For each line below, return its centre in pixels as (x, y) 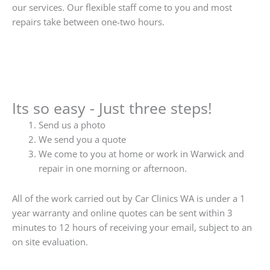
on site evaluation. (50, 241)
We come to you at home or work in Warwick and (141, 154)
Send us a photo (72, 125)
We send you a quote (82, 140)
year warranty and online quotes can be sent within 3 (122, 212)
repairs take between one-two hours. (88, 21)
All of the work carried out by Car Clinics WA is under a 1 (129, 198)
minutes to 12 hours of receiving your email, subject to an (132, 227)
